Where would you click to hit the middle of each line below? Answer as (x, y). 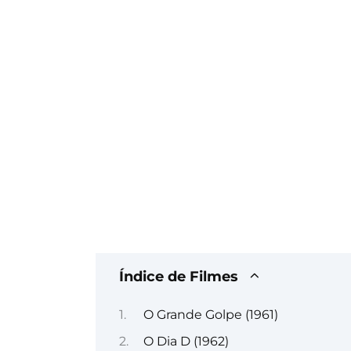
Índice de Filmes (179, 276)
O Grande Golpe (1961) (210, 315)
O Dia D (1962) (186, 341)
